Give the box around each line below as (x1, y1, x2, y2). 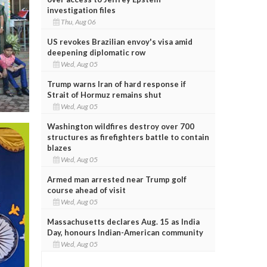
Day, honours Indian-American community (46, 227, 203, 237)
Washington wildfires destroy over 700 (46, 121, 194, 131)
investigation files (46, 5, 116, 15)
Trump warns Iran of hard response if (46, 79, 186, 89)
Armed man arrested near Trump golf (46, 174, 187, 184)
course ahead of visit (46, 185, 126, 195)
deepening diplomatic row (46, 47, 145, 57)
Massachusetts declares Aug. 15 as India (46, 216, 200, 226)
